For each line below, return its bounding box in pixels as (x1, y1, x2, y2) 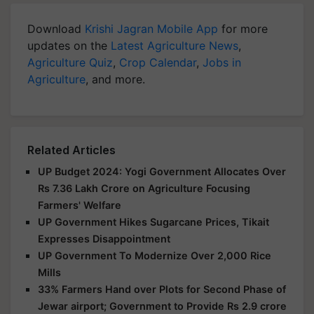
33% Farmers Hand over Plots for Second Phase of (38, 282, 286, 295)
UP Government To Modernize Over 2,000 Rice (38, 249, 271, 261)
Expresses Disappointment (38, 232, 170, 245)
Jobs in (203, 55, 241, 69)
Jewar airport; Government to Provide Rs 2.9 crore (38, 299, 287, 312)
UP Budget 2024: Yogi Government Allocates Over (38, 165, 286, 177)
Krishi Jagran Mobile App (85, 21, 218, 36)
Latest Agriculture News (111, 38, 238, 53)
